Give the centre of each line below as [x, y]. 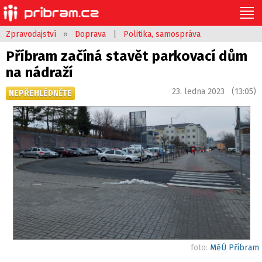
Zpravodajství [31, 34]
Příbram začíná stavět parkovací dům [127, 56]
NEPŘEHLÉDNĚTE [40, 93]
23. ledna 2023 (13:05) [214, 92]
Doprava [90, 34]
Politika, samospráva [162, 34]
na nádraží [39, 73]
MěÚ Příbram [235, 247]
